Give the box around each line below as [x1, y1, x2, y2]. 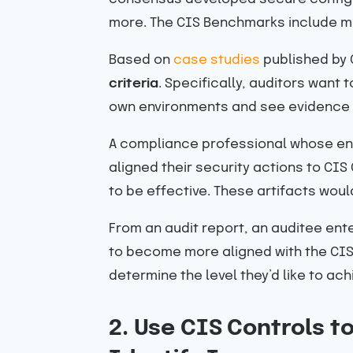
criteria [109, 76, 158, 91]
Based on [109, 53, 173, 67]
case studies [173, 53, 260, 67]
